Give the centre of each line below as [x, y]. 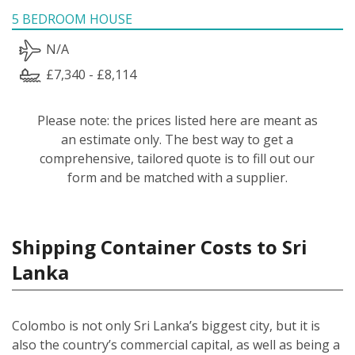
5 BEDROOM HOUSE [72, 19]
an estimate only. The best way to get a [177, 139]
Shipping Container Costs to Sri [160, 246]
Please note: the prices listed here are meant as [177, 120]
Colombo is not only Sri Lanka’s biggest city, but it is [166, 325]
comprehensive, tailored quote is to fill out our [177, 158]
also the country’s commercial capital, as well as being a [176, 344]
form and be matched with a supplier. [177, 177]
